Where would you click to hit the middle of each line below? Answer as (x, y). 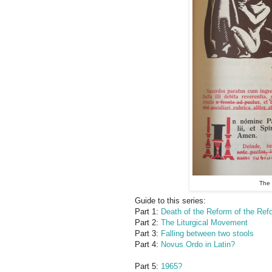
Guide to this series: (170, 200)
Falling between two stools (207, 233)
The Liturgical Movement (204, 222)
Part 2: (148, 222)
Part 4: (148, 244)
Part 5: (148, 266)
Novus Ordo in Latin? (198, 244)
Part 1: (148, 211)
